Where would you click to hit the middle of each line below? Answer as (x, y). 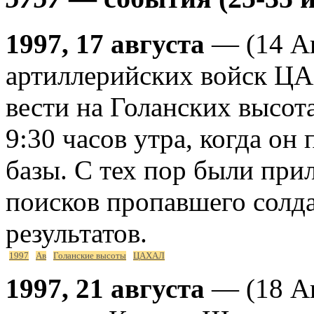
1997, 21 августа (105, 288)
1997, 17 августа (105, 43)
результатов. (76, 233)
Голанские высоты (90, 255)
